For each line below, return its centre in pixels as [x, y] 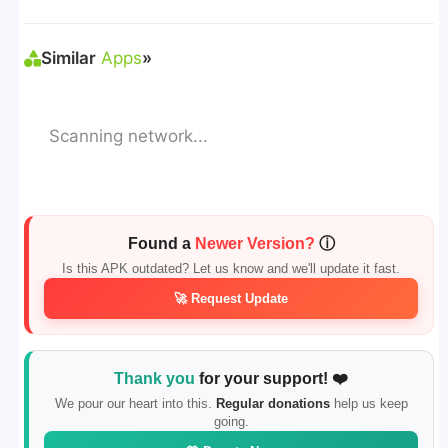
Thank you [154, 379]
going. [231, 422]
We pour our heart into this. [135, 404]
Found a [161, 244]
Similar [69, 58]
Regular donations [272, 404]
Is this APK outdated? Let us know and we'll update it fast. [231, 269]
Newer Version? [254, 244]
